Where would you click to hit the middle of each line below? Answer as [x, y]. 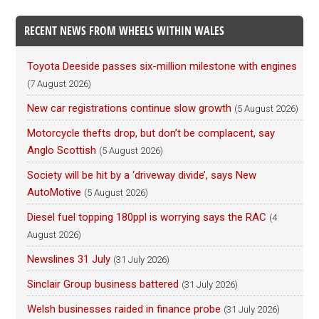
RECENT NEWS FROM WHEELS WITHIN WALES [125, 30]
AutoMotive [54, 192]
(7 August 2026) [59, 83]
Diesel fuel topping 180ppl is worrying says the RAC [147, 217]
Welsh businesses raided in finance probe [124, 309]
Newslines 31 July [69, 259]
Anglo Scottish [62, 150]
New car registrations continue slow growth [130, 108]
